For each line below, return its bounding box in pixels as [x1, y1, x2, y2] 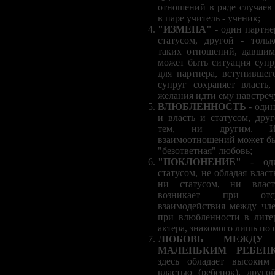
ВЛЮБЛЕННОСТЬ [158, 101, 246, 112]
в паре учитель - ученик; [158, 12, 260, 23]
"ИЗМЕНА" [158, 23, 212, 34]
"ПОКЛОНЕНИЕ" [158, 156, 241, 167]
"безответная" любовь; [158, 145, 252, 156]
